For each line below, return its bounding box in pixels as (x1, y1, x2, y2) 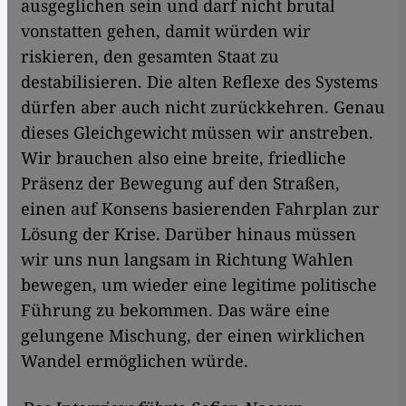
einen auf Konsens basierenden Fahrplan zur (21, 197, 380, 219)
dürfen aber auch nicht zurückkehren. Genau (21, 95, 385, 118)
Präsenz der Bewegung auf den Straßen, (21, 171, 340, 194)
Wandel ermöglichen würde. (21, 349, 248, 372)
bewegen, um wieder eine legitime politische (21, 273, 377, 295)
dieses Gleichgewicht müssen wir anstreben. (21, 121, 373, 143)
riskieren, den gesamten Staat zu (21, 44, 279, 67)
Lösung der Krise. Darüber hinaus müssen (21, 222, 356, 245)
